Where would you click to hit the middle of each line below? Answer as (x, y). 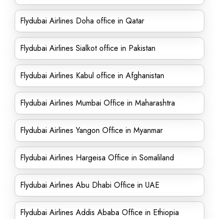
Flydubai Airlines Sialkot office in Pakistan (88, 48)
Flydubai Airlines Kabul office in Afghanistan (92, 76)
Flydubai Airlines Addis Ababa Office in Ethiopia (99, 212)
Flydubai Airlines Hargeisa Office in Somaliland (97, 158)
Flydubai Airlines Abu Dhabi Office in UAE (90, 185)
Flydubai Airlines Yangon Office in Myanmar (91, 130)
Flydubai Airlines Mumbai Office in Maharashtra (98, 103)
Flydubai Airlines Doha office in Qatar (82, 21)
